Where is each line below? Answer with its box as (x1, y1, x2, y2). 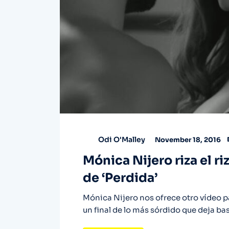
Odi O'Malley (98, 135, 145, 145)
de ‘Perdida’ (83, 170, 157, 186)
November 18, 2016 (153, 135, 221, 145)
